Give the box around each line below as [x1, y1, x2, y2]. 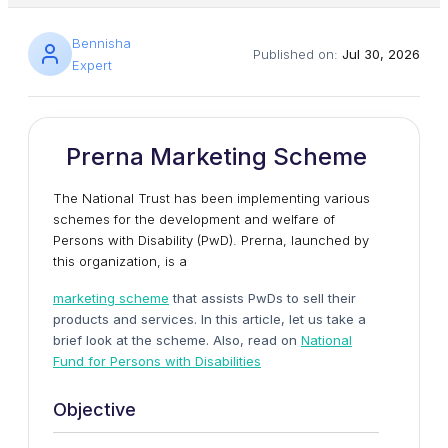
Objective [53, 399, 136, 420]
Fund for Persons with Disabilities [53, 353, 261, 369]
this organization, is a [53, 253, 187, 269]
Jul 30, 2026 [342, 46, 420, 62]
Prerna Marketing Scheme [65, 142, 367, 171]
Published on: [253, 46, 342, 62]
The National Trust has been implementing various [53, 190, 370, 206]
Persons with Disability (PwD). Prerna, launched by [53, 232, 369, 248]
